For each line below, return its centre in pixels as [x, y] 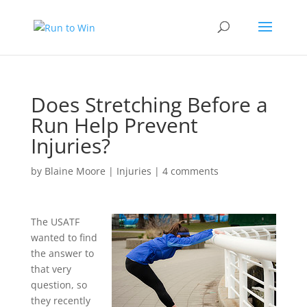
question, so [59, 285]
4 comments [190, 171]
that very [51, 269]
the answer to [62, 253]
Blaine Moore [75, 171]
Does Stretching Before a [149, 105]
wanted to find [64, 237]
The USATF [55, 222]
